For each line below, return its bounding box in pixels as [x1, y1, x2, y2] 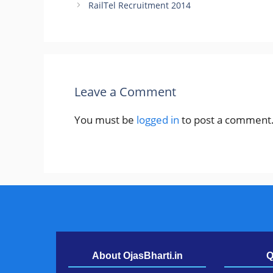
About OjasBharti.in [91, 250, 183, 261]
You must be [74, 112, 136, 127]
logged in [136, 112, 179, 127]
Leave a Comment [74, 83, 176, 100]
